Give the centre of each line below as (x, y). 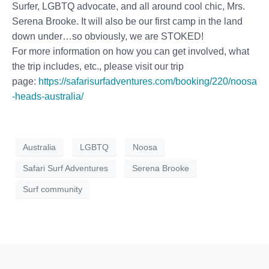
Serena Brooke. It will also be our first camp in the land (127, 22)
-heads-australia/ (48, 97)
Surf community (53, 189)
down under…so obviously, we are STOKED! (108, 37)
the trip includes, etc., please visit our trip (98, 67)
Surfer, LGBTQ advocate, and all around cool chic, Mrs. (128, 7)
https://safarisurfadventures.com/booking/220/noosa (148, 82)
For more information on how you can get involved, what (131, 52)
